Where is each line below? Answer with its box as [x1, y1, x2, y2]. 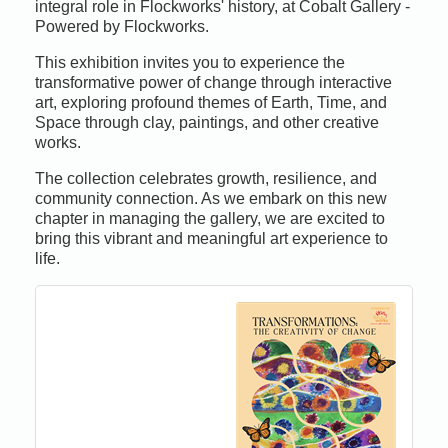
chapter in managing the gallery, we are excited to [35, 209, 385, 227]
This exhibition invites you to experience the [35, 53, 345, 71]
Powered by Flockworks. [35, 17, 209, 35]
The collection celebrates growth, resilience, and [35, 169, 377, 187]
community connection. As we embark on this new [35, 189, 387, 207]
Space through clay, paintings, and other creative [35, 113, 379, 131]
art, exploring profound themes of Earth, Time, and [35, 93, 387, 111]
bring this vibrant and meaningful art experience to [35, 229, 388, 247]
